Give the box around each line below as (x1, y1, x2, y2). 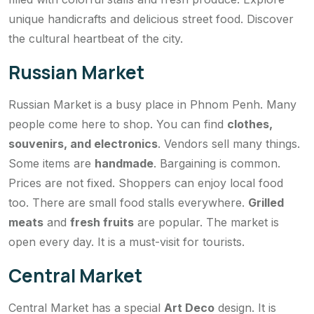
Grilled (248, 195, 284, 210)
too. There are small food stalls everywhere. (8, 195, 248, 210)
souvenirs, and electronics (8, 136, 158, 151)
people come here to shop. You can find (8, 116, 227, 131)
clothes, (227, 116, 273, 131)
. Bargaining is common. (153, 156, 280, 170)
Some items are (8, 156, 95, 170)
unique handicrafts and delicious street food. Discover (8, 11, 294, 26)
